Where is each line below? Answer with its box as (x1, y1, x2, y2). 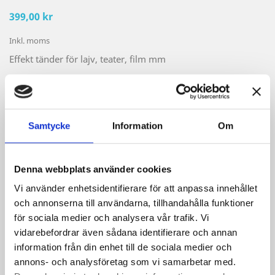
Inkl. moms (9, 35, 50, 46)
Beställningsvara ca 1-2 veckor (24, 184, 167, 197)
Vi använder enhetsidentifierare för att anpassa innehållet (14, 183, 257, 194)
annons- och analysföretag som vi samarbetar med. (14, 257, 236, 268)
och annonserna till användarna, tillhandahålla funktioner (14, 198, 254, 209)
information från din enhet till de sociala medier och (14, 242, 232, 253)
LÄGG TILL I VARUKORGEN (93, 152, 221, 166)
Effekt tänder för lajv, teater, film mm (9, 53, 166, 65)
